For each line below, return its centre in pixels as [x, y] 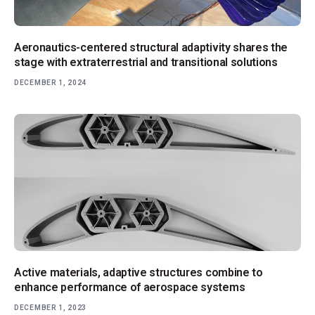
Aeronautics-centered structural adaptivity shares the [151, 48]
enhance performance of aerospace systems [130, 288]
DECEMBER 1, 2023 [51, 308]
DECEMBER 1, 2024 [51, 83]
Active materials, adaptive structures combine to [139, 273]
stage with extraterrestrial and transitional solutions [146, 63]
